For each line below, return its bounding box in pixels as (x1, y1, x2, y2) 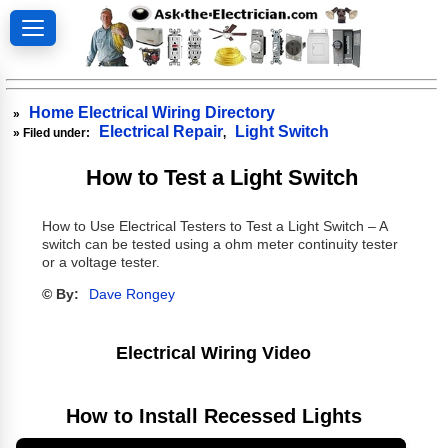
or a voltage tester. (41, 255, 160, 271)
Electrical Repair (99, 122, 224, 140)
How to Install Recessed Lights (65, 404, 362, 427)
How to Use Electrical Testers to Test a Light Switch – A (41, 219, 387, 235)
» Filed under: (13, 125, 94, 140)
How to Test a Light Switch (86, 164, 359, 190)
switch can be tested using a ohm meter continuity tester (41, 237, 398, 253)
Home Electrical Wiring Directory (29, 103, 276, 121)
